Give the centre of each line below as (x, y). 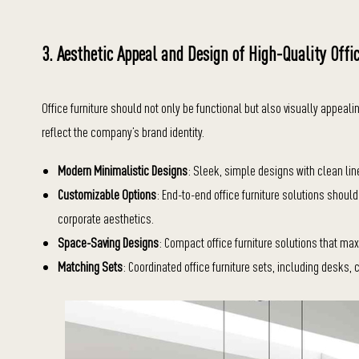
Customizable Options (107, 194)
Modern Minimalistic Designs (123, 170)
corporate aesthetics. (106, 218)
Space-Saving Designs (108, 242)
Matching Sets (90, 266)
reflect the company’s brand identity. (123, 132)
